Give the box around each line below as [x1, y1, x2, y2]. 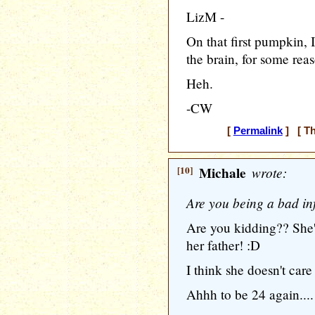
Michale [199, 163, 246, 183]
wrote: [248, 163, 287, 181]
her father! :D [186, 236, 260, 254]
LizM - [186, 8, 224, 25]
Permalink [233, 125, 283, 136]
